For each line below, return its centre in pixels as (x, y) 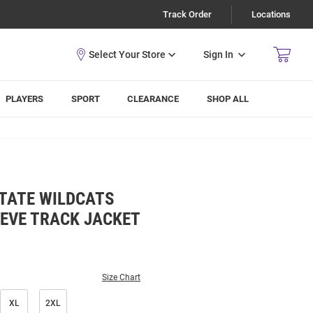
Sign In (218, 54)
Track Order (187, 14)
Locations (271, 14)
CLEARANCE (153, 99)
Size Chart (121, 277)
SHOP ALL (228, 99)
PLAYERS (25, 99)
